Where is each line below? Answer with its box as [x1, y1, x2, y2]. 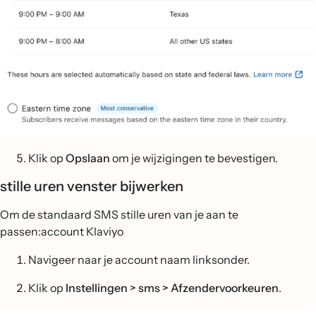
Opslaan [66, 151, 112, 166]
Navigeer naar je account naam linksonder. [28, 253, 250, 267]
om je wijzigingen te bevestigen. [112, 151, 278, 166]
